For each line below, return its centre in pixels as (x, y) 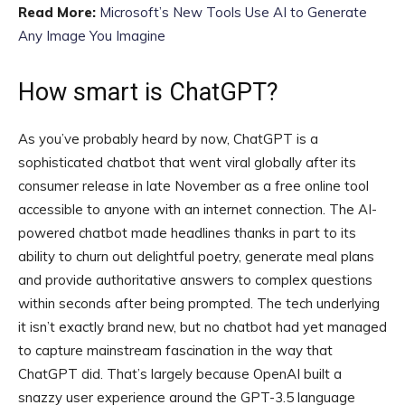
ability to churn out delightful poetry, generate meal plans (196, 257)
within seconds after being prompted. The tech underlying (199, 304)
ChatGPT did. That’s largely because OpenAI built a (180, 374)
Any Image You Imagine (92, 36)
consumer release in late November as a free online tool (193, 186)
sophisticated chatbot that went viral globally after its (187, 163)
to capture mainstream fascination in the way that (175, 351)
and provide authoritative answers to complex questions (195, 280)
